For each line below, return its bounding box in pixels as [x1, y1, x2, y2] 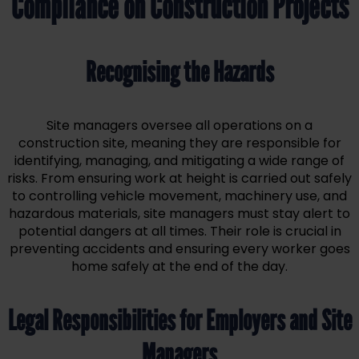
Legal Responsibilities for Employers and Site [7, 304, 352, 338]
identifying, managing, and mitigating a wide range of [14, 151, 345, 171]
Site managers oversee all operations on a [46, 116, 313, 135]
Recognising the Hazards [85, 55, 274, 90]
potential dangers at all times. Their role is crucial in [18, 222, 341, 241]
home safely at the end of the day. [71, 257, 288, 276]
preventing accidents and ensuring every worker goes [9, 240, 350, 259]
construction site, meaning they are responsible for [18, 134, 341, 153]
